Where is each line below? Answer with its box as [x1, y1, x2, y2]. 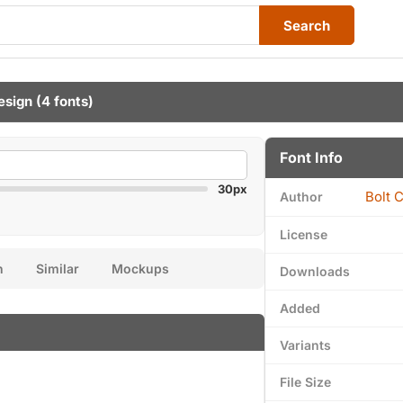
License [280, 227, 327, 242]
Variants [280, 337, 331, 353]
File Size [280, 374, 331, 390]
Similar [36, 261, 79, 276]
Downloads [280, 264, 350, 279]
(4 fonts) [32, 93, 94, 110]
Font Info [280, 148, 343, 166]
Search [283, 16, 330, 34]
